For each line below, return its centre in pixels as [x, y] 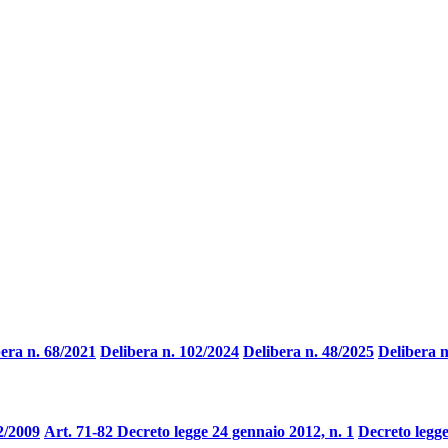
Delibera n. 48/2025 [308, 351]
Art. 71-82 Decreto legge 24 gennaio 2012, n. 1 [199, 431]
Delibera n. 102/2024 [169, 351]
